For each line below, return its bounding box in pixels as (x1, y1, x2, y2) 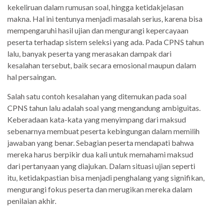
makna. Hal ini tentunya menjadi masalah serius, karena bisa (7, 14, 202, 24)
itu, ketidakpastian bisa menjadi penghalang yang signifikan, (7, 173, 204, 183)
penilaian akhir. (7, 196, 56, 206)
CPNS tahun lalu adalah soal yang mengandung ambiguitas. (7, 103, 201, 113)
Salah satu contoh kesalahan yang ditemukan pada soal (7, 92, 186, 101)
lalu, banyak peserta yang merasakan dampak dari (7, 49, 171, 59)
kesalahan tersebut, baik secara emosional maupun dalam (7, 61, 196, 70)
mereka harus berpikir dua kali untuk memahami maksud (7, 150, 193, 159)
